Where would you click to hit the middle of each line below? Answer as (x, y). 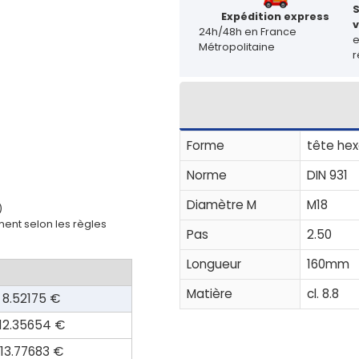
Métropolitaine (236, 47)
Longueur (214, 264)
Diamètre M (221, 204)
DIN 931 (327, 175)
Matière (209, 293)
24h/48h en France (247, 32)
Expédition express (276, 17)
